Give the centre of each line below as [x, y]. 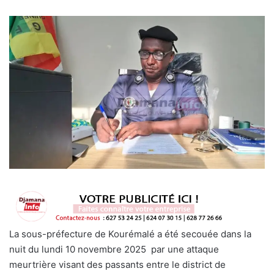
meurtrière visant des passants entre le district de [117, 264]
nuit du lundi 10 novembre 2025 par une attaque [114, 249]
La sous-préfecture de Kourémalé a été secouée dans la [130, 234]
